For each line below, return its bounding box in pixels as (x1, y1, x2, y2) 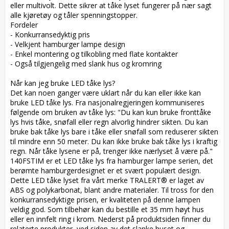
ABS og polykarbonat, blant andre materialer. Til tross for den (10, 185, 214, 195)
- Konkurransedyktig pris (10, 29, 94, 39)
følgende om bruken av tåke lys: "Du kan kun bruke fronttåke (10, 107, 211, 117)
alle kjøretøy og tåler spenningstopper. (10, 10, 142, 20)
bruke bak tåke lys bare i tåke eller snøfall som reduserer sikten (10, 126, 218, 136)
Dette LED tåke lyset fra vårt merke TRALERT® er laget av (10, 175, 204, 185)
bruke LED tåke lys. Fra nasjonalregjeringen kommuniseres (10, 97, 204, 107)
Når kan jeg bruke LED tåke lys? (10, 78, 119, 88)
